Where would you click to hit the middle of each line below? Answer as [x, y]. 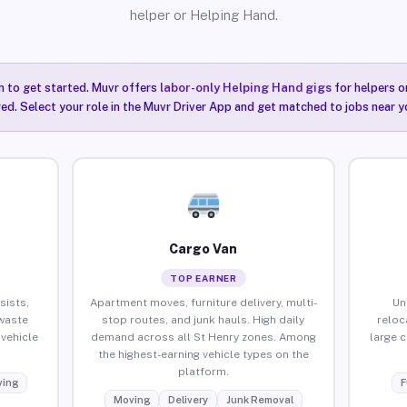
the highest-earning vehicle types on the [203, 354]
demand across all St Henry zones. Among [203, 337]
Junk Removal [259, 399]
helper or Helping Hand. [203, 15]
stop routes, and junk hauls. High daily [203, 319]
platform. [203, 371]
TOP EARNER [203, 278]
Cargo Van [203, 248]
